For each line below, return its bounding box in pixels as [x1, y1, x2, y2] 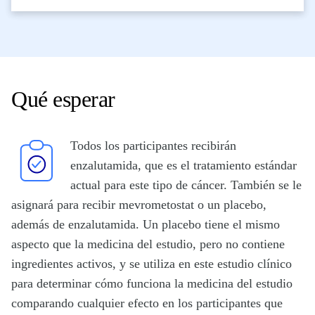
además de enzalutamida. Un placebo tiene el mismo [11, 217, 280, 232]
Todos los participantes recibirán [70, 139, 236, 153]
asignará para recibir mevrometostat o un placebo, [11, 198, 266, 212]
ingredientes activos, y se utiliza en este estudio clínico [11, 257, 292, 271]
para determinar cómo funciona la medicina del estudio [11, 276, 292, 291]
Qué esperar [11, 86, 115, 112]
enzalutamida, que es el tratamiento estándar [70, 158, 297, 173]
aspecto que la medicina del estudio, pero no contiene [11, 237, 285, 252]
